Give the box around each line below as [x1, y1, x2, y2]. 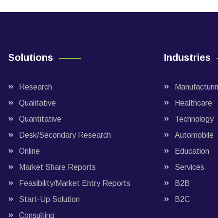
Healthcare [174, 99, 212, 107]
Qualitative [18, 99, 56, 107]
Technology [174, 115, 214, 123]
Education [174, 147, 209, 155]
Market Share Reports [18, 163, 96, 171]
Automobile [174, 131, 214, 139]
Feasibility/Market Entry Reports [18, 179, 130, 187]
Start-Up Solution [18, 195, 80, 203]
